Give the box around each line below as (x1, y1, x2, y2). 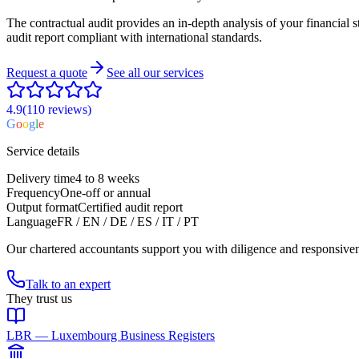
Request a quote (6, 65, 87, 79)
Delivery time (6, 171, 75, 185)
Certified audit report (78, 200, 183, 214)
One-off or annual (60, 185, 151, 200)
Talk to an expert (26, 276, 111, 291)
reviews (48, 102, 87, 116)
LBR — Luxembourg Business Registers (6, 328, 215, 342)
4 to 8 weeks (75, 171, 139, 185)
